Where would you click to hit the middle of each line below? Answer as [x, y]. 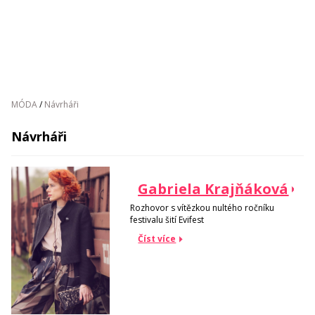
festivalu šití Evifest [167, 219]
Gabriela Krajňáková [213, 189]
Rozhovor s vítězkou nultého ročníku [202, 207]
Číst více [157, 238]
